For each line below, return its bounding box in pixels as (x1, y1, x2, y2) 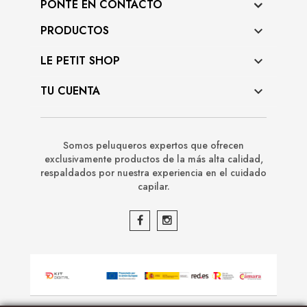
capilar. (137, 180, 170, 193)
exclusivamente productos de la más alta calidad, (44, 152, 263, 166)
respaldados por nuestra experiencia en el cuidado (40, 166, 267, 180)
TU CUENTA (40, 83, 100, 99)
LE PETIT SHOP (40, 53, 120, 69)
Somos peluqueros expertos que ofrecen (63, 138, 244, 152)
